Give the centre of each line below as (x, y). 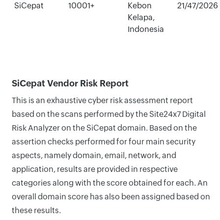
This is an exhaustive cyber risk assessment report (102, 100)
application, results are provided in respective (95, 169)
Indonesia (146, 29)
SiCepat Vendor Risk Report (70, 83)
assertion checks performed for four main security (104, 142)
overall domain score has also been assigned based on (111, 197)
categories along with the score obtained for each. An (110, 183)
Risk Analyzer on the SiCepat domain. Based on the (104, 128)
